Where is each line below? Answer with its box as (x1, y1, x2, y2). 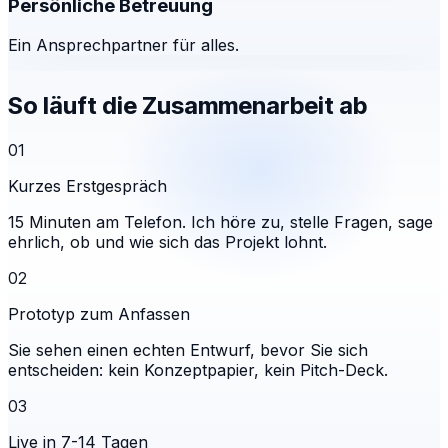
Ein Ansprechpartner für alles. (8, 35, 239, 56)
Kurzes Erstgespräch (8, 176, 167, 197)
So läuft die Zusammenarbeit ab (8, 91, 367, 121)
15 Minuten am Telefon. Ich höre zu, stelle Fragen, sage (8, 212, 433, 233)
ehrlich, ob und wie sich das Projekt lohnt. (8, 232, 327, 253)
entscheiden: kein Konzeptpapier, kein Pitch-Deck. (8, 360, 388, 381)
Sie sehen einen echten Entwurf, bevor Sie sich (8, 340, 368, 361)
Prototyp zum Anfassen (8, 304, 190, 325)
